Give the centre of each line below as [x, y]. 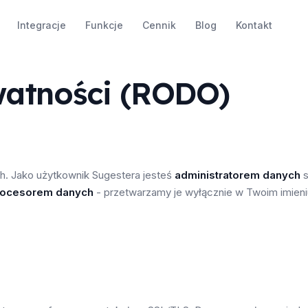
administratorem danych [238, 175]
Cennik [159, 25]
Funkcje [104, 25]
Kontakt [254, 25]
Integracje [41, 25]
